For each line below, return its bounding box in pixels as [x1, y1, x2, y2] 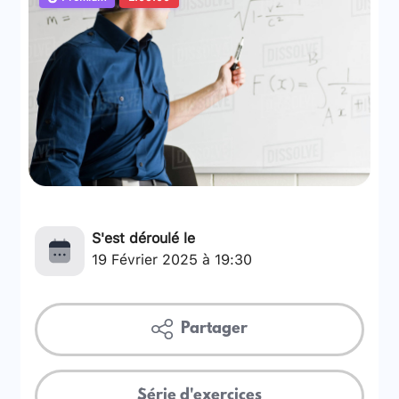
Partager [176, 320, 248, 338]
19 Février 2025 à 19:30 [92, 244, 253, 271]
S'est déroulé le [92, 223, 196, 249]
